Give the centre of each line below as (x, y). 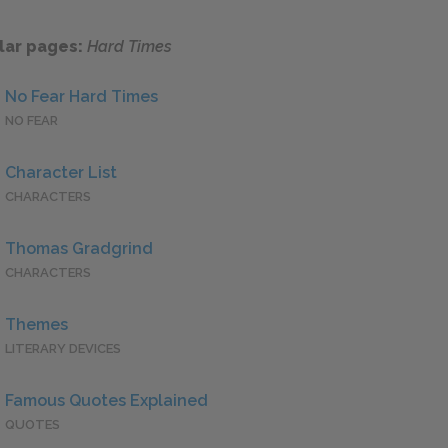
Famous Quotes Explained (106, 401)
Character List (61, 173)
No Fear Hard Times (81, 97)
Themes (36, 325)
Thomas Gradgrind (79, 249)
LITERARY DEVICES (63, 349)
